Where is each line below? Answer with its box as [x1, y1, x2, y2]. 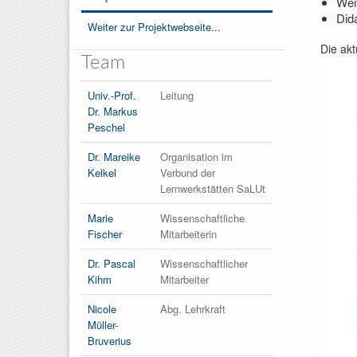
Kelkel [88, 164, 116, 180]
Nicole [88, 300, 116, 316]
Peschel [88, 119, 125, 135]
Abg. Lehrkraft [160, 300, 226, 316]
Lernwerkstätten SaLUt [160, 180, 265, 196]
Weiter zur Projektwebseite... [88, 18, 221, 34]
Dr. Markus [88, 103, 138, 119]
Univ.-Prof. [88, 87, 136, 103]
